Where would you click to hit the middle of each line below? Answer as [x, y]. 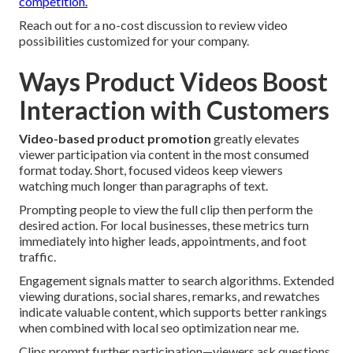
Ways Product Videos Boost [173, 82]
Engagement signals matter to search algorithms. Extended [176, 281]
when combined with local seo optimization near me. [159, 328]
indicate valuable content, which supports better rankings [173, 312]
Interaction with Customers [174, 110]
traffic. [37, 257]
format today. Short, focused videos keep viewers [151, 170]
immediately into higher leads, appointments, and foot [163, 241]
